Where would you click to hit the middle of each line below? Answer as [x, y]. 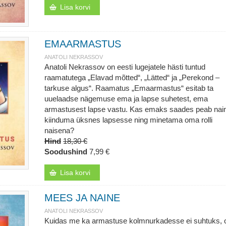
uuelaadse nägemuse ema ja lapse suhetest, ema [126, 99]
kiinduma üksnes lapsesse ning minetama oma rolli [128, 120]
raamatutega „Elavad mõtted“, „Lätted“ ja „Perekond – [132, 77]
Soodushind [66, 152]
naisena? [59, 130]
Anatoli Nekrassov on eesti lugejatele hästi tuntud [125, 67]
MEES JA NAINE [82, 198]
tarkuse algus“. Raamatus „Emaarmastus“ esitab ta [129, 88]
